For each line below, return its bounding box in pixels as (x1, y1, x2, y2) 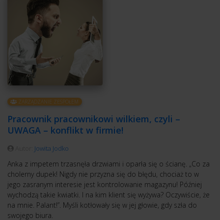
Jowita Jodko (34, 143, 69, 153)
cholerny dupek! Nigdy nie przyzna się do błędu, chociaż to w (7, 169, 199, 179)
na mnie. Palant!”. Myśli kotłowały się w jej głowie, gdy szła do (7, 200, 197, 210)
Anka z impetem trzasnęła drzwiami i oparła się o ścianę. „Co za (7, 159, 210, 168)
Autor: (14, 143, 34, 153)
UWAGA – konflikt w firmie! (7, 124, 123, 136)
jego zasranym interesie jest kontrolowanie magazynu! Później (7, 179, 202, 189)
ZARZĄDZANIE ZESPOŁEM (17, 98, 79, 105)
